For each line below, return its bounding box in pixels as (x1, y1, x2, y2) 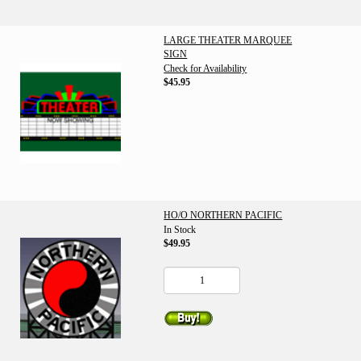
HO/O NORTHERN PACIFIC (164, 210, 283, 221)
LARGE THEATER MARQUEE (164, 35, 293, 46)
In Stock (164, 224, 197, 235)
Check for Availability (164, 63, 247, 74)
